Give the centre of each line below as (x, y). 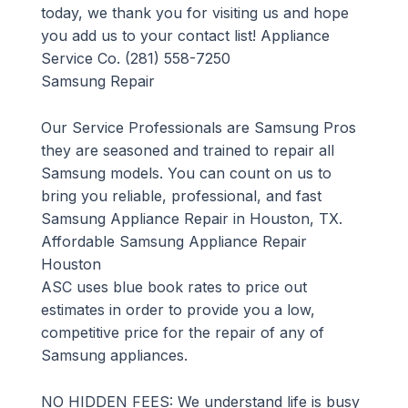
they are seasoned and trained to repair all (187, 151)
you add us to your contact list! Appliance (185, 36)
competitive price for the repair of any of (182, 333)
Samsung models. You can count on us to (186, 173)
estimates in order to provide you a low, (178, 310)
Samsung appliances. (114, 356)
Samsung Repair (97, 82)
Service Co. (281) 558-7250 (135, 59)
